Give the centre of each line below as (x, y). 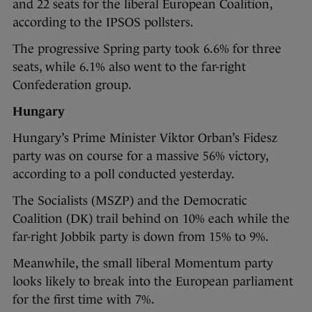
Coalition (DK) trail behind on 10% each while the (151, 218)
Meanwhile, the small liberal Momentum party (143, 263)
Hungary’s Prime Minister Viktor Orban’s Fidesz (145, 138)
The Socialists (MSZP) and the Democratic (130, 200)
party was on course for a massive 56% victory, (140, 156)
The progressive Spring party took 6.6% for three (147, 48)
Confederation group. (72, 85)
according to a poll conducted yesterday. (124, 174)
